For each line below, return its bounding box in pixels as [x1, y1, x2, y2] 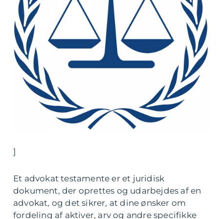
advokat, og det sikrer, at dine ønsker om [13, 198, 186, 208]
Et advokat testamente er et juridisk [13, 174, 165, 183]
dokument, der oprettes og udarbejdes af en [13, 186, 201, 196]
